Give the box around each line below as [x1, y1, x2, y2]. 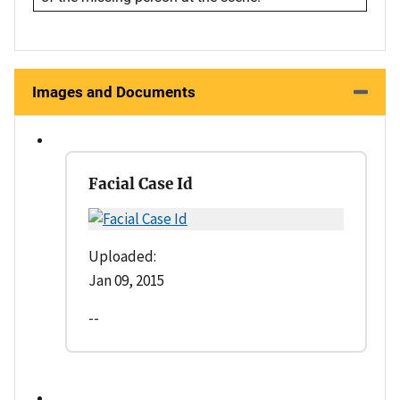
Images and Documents [32, 83, 196, 102]
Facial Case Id [88, 174, 193, 195]
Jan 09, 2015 [88, 271, 164, 291]
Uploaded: [88, 246, 156, 267]
